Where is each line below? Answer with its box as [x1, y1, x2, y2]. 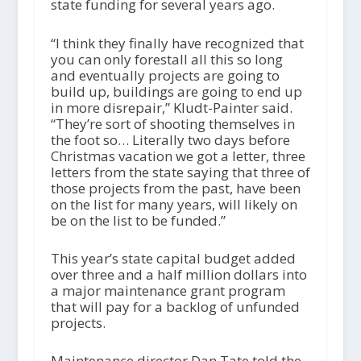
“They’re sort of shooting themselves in [50, 114, 295, 133]
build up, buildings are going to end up [50, 81, 302, 101]
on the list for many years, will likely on [50, 194, 297, 214]
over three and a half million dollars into [50, 264, 307, 284]
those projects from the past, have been [50, 178, 301, 197]
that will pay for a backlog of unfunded [50, 297, 300, 316]
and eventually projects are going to [50, 65, 280, 85]
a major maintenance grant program [50, 280, 285, 300]
